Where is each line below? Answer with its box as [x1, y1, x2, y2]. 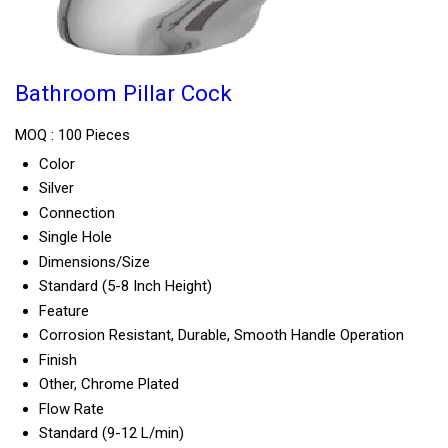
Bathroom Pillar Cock [15, 80, 232, 107]
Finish [39, 351, 77, 370]
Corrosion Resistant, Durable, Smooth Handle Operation [39, 326, 404, 345]
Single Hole [39, 228, 112, 247]
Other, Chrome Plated [39, 375, 179, 394]
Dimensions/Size [39, 253, 150, 272]
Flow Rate [39, 400, 104, 419]
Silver [39, 179, 74, 198]
